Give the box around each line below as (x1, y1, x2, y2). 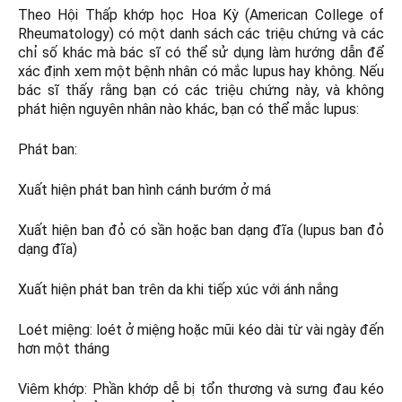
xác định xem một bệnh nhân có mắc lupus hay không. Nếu (18, 63, 384, 81)
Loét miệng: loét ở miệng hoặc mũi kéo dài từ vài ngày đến (18, 321, 384, 339)
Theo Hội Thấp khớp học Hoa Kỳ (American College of (18, 6, 384, 24)
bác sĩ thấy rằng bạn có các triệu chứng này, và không (18, 82, 384, 100)
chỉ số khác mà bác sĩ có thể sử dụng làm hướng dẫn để (18, 44, 384, 62)
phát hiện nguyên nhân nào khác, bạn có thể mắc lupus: (18, 100, 359, 118)
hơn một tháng (18, 340, 109, 358)
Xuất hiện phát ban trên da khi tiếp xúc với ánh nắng (18, 281, 338, 299)
